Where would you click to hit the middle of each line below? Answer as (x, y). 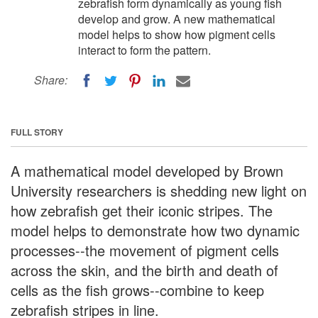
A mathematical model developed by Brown (147, 170)
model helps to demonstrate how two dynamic (155, 230)
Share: (51, 80)
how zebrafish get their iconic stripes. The (142, 210)
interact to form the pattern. (144, 50)
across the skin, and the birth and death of (144, 270)
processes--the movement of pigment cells (145, 250)
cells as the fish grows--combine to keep (137, 290)
